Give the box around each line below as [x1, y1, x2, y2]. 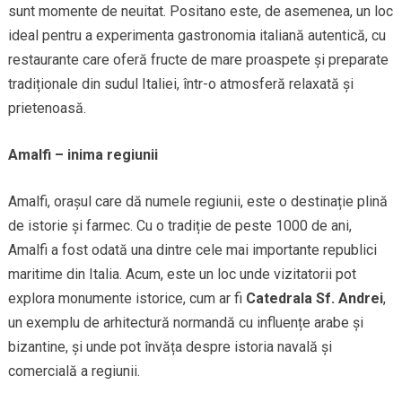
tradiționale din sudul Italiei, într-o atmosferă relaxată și [7, 75, 354, 93]
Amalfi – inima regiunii [7, 146, 158, 164]
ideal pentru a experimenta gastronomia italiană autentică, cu [7, 27, 386, 45]
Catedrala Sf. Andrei [245, 290, 383, 308]
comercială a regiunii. [7, 363, 140, 380]
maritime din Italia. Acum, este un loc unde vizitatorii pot [7, 266, 356, 284]
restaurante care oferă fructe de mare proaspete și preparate [7, 51, 389, 69]
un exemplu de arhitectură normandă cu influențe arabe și [7, 314, 363, 332]
